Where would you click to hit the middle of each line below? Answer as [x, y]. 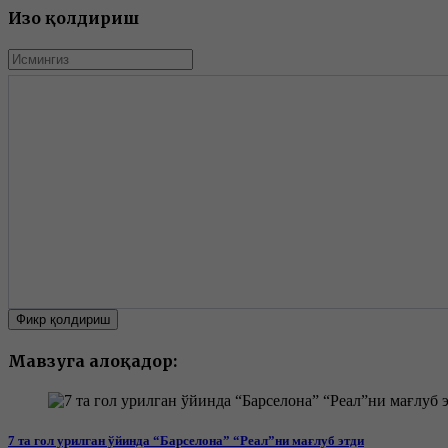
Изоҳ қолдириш [73, 17]
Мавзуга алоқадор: [92, 361]
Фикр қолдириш [63, 319]
